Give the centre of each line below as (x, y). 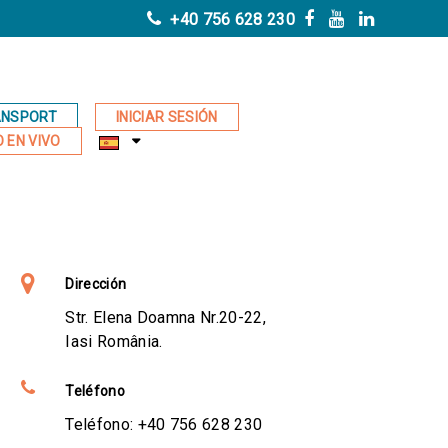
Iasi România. (114, 341)
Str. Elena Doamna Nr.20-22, (165, 317)
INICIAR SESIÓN (167, 116)
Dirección (96, 284)
